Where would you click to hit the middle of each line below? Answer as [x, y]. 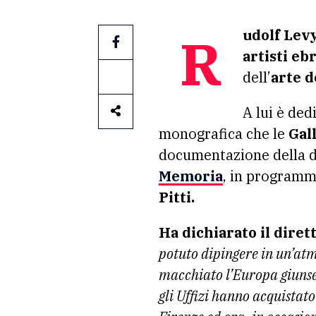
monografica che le [224, 134]
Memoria [191, 176]
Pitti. [177, 197]
